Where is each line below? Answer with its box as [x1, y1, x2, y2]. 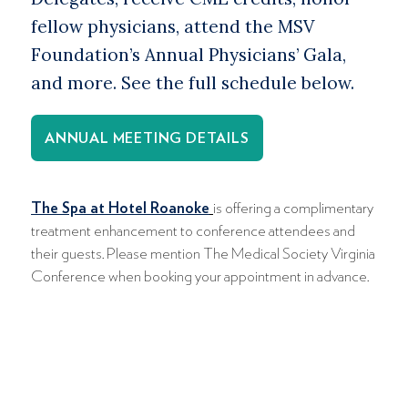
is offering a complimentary [213, 200, 373, 217]
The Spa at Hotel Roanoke [31, 200, 209, 217]
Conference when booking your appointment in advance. [31, 269, 369, 285]
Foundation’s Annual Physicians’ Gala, [31, 44, 346, 66]
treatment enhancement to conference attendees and [31, 223, 355, 240]
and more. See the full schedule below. [31, 72, 354, 95]
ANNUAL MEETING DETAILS [45, 131, 250, 147]
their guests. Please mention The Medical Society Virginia [31, 246, 375, 262]
